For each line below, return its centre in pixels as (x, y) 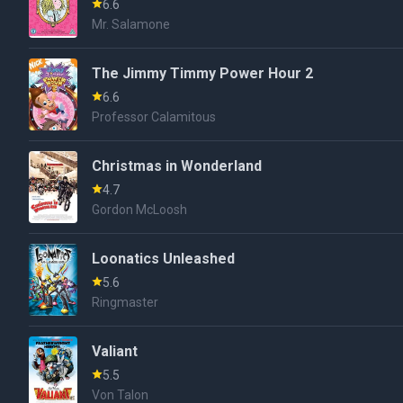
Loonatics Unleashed (164, 259)
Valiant (115, 351)
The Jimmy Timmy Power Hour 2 (203, 73)
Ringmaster (125, 302)
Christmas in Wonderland (177, 166)
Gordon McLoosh (140, 210)
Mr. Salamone (131, 24)
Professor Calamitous (154, 117)
